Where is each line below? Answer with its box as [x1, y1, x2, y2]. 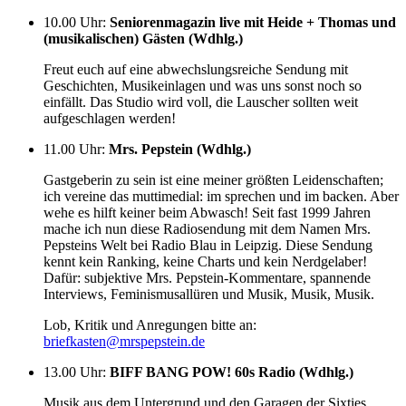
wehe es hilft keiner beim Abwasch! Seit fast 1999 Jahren [43, 204, 371, 220]
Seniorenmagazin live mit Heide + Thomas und [110, 14, 396, 30]
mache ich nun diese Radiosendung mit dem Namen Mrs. [43, 220, 371, 237]
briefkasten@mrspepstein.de [43, 333, 205, 349]
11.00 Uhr [43, 140, 101, 157]
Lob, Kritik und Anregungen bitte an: [43, 316, 256, 333]
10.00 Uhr [43, 14, 102, 30]
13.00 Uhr [43, 363, 102, 380]
